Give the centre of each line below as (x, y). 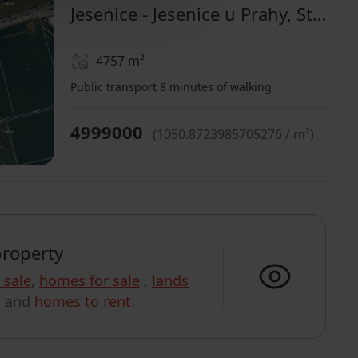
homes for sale (89, 280)
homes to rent (83, 301)
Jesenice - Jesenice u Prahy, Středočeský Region (319, 14)
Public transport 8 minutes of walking (171, 87)
